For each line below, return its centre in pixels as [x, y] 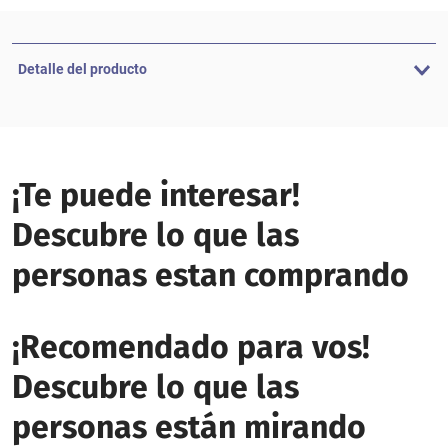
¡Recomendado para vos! [191, 347]
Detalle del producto [82, 69]
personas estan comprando [210, 275]
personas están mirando [189, 427]
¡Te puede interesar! [156, 195]
